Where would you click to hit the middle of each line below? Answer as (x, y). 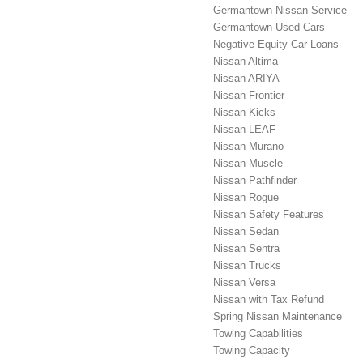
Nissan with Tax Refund (269, 299)
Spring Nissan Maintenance (278, 316)
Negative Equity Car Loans (276, 44)
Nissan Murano (248, 146)
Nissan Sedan (246, 231)
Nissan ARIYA (246, 78)
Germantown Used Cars (269, 27)
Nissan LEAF (244, 129)
